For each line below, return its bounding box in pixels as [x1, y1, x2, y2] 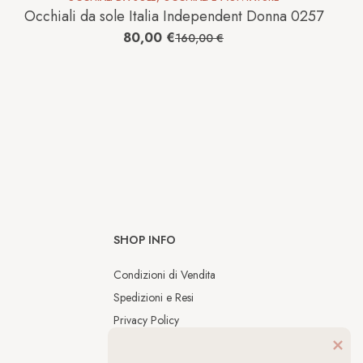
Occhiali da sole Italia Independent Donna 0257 [23, 6, 323, 28]
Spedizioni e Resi [113, 289, 194, 306]
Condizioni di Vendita [113, 267, 216, 284]
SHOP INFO [113, 232, 177, 249]
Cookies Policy [113, 335, 184, 352]
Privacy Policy [113, 312, 180, 329]
